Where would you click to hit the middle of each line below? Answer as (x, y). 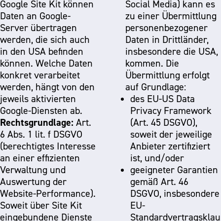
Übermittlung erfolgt (167, 75)
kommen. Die (146, 63)
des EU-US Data (163, 99)
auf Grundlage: (156, 87)
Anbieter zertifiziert (170, 146)
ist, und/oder (157, 158)
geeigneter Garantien (174, 170)
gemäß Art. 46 (159, 182)
